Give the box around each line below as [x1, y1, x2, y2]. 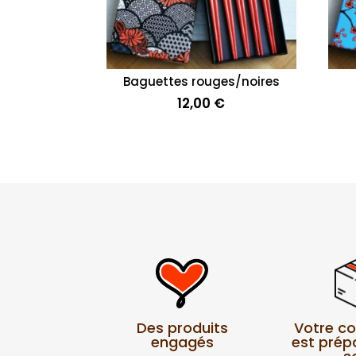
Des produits [136, 318, 228, 339]
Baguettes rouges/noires [122, 72, 280, 90]
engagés [150, 332, 214, 353]
